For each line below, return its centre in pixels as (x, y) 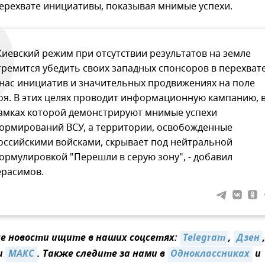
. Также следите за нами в (102, 255)
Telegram (204, 239)
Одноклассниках (210, 255)
